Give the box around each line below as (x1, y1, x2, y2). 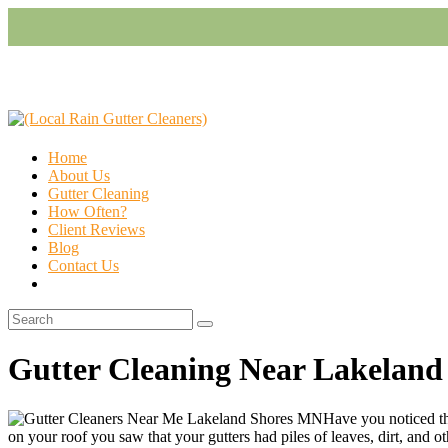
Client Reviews (48, 221, 145, 238)
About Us (48, 167, 110, 184)
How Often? (48, 203, 127, 220)
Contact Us (48, 257, 119, 274)
